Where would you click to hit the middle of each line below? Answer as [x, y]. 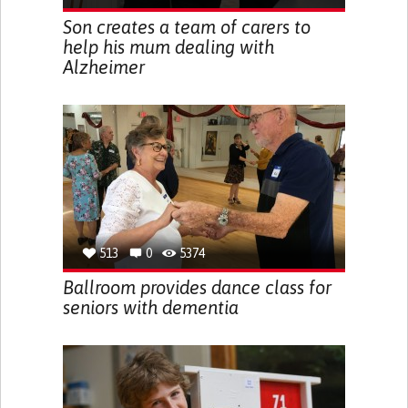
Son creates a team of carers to [186, 27]
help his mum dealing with [168, 47]
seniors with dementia [150, 307]
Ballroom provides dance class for [197, 287]
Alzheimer [103, 67]
